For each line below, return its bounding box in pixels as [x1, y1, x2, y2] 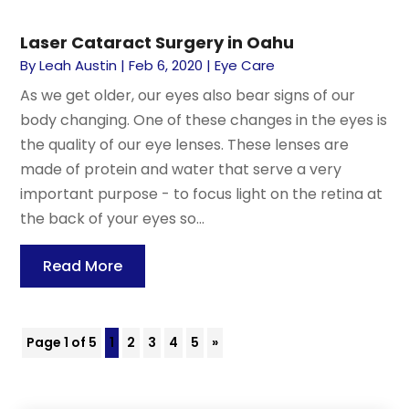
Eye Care [215, 55, 276, 75]
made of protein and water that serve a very [20, 158, 342, 180]
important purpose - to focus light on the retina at [20, 183, 383, 204]
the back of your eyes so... [20, 207, 205, 229]
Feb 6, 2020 [129, 55, 204, 75]
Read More [43, 255, 123, 277]
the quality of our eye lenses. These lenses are [20, 133, 350, 155]
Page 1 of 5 [26, 332, 98, 351]
